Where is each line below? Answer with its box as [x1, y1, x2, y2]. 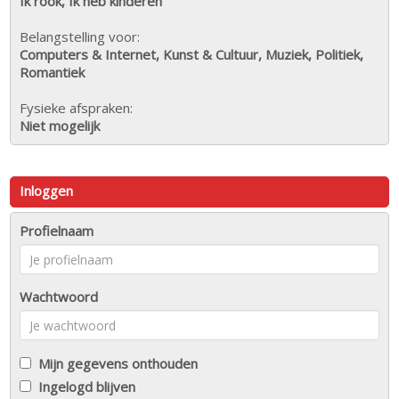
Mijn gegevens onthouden [31, 354, 199, 373]
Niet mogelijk [20, 117, 101, 135]
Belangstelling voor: [20, 28, 141, 46]
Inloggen [20, 182, 74, 200]
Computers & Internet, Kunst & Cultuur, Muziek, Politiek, [20, 45, 364, 64]
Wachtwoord [20, 288, 99, 306]
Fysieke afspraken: [20, 99, 134, 118]
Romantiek [20, 63, 85, 82]
